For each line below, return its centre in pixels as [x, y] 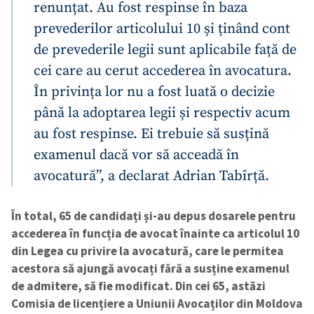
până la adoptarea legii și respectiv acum [162, 112]
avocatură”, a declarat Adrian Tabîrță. [151, 176]
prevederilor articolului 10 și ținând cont [162, 28]
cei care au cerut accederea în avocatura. [163, 70]
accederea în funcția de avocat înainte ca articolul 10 [155, 233]
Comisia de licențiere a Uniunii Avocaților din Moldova [157, 303]
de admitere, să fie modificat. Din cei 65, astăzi [138, 286]
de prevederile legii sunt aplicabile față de [165, 49]
